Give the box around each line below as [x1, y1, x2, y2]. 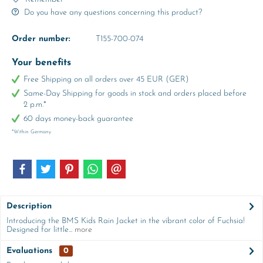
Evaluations [6, 247, 52, 255]
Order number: [12, 35, 70, 43]
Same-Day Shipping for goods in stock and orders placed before [23, 89, 247, 98]
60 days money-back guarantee [23, 114, 133, 123]
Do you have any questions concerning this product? [22, 8, 202, 17]
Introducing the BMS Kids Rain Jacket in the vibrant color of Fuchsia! [6, 217, 245, 225]
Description [6, 202, 52, 211]
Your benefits [12, 58, 71, 68]
